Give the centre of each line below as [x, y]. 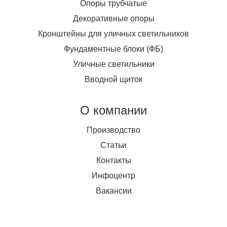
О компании [113, 110]
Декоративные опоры [113, 18]
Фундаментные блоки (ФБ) [113, 49]
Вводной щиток [113, 79]
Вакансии [113, 191]
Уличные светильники [113, 64]
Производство [113, 130]
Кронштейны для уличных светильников [113, 33]
